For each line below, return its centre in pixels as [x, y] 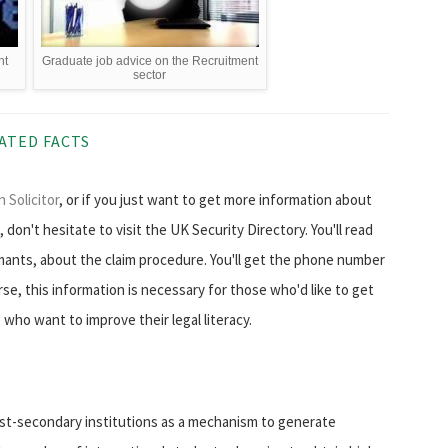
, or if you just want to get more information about [215, 200]
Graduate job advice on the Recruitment [149, 61]
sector [150, 75]
